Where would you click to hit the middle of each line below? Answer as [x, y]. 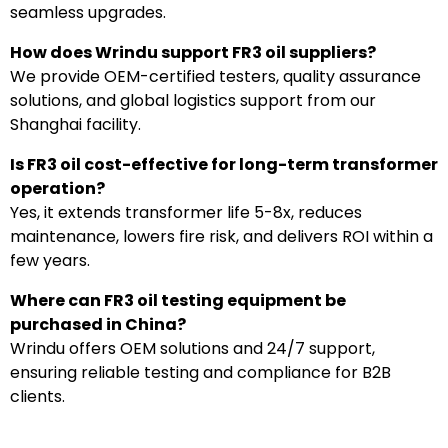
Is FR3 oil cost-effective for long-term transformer [224, 164]
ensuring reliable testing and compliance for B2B [200, 372]
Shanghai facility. [75, 124]
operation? [57, 188]
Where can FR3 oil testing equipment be [178, 300]
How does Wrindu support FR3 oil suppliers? [193, 52]
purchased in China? [98, 324]
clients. [37, 396]
